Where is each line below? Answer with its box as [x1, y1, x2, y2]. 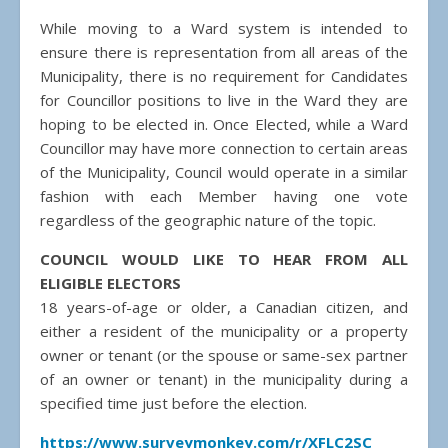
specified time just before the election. [40, 393, 308, 414]
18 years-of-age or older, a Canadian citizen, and [40, 297, 408, 318]
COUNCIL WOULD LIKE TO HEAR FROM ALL [40, 249, 408, 270]
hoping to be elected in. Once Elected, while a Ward [40, 114, 408, 135]
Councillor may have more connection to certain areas [40, 138, 408, 159]
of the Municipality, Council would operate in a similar [40, 162, 408, 183]
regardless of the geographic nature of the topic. [40, 210, 377, 231]
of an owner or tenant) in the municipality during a [40, 369, 408, 390]
